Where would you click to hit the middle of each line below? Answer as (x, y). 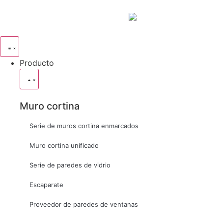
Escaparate (46, 184)
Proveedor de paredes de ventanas (84, 204)
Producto (37, 63)
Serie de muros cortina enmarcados (84, 125)
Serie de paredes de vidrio (70, 165)
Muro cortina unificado (64, 145)
